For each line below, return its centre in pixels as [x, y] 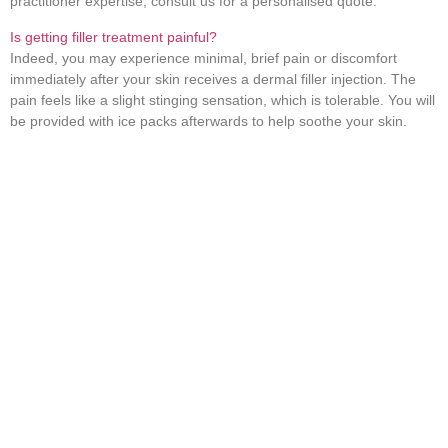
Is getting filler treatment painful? [113, 36]
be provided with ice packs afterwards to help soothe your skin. [208, 120]
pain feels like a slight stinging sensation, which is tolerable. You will [222, 99]
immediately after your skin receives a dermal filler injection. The [213, 78]
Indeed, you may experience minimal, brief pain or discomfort [203, 57]
